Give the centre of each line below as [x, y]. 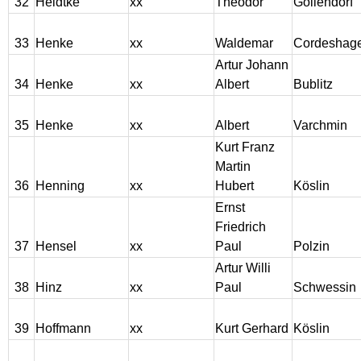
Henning [60, 186]
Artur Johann [252, 65]
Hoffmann [63, 329]
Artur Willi [243, 268]
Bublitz [313, 85]
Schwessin [325, 288]
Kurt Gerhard [252, 329]
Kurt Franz [245, 147]
